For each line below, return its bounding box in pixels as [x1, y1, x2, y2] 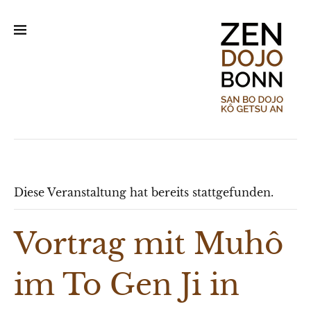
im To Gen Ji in [14, 267, 239, 303]
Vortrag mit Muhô [14, 226, 283, 262]
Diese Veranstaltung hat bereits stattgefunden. [14, 185, 274, 199]
